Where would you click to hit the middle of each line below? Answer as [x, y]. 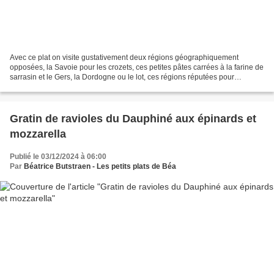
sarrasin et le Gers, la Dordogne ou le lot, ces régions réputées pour [122, 77]
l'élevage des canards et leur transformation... [85, 87]
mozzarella [38, 134]
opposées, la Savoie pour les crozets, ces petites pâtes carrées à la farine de [137, 67]
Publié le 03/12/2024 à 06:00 [58, 156]
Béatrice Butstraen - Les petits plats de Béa [100, 166]
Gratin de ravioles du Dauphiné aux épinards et [133, 118]
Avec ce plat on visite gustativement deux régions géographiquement [124, 57]
